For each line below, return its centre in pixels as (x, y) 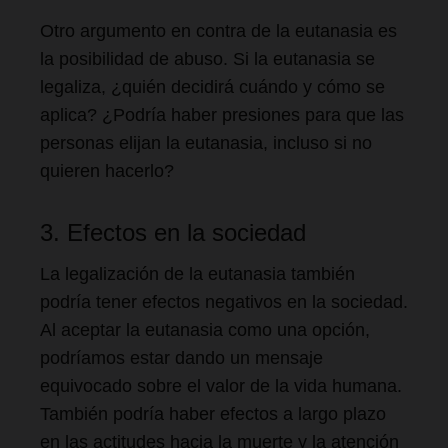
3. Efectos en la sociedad (173, 232)
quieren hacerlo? (107, 171)
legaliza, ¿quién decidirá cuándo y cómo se (212, 87)
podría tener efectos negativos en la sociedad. (224, 302)
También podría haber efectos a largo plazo (213, 414)
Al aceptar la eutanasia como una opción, (205, 330)
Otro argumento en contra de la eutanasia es (218, 31)
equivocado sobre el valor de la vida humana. (221, 386)
